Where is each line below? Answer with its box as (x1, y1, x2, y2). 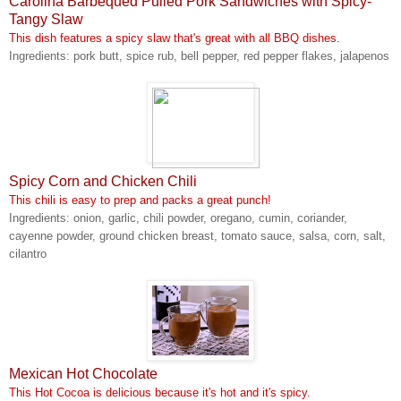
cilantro (9, 246, 47, 260)
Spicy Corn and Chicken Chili (9, 173, 197, 189)
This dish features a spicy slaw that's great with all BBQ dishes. (9, 30, 340, 45)
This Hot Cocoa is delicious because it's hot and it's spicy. (9, 385, 311, 399)
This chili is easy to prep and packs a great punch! (9, 192, 271, 207)
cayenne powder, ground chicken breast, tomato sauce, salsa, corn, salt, (9, 228, 386, 243)
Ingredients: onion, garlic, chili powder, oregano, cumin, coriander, (9, 210, 347, 225)
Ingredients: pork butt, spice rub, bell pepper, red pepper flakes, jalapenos (9, 48, 389, 63)
